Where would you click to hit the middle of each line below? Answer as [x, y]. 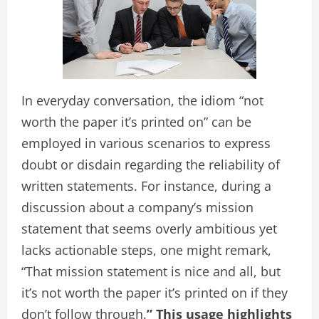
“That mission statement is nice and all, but [151, 272]
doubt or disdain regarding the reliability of [151, 165]
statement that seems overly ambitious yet [149, 229]
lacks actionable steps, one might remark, [146, 250]
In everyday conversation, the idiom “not [142, 101]
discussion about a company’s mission [137, 208]
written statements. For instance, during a [146, 186]
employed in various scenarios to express [146, 143]
